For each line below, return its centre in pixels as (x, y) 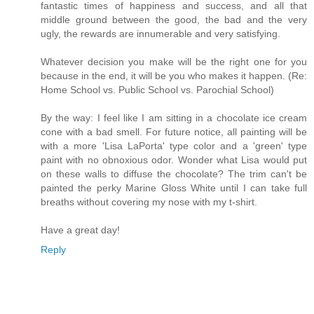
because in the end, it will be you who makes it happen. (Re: (174, 75)
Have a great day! (80, 230)
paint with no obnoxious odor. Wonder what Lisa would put (174, 159)
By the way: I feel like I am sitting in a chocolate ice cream (174, 117)
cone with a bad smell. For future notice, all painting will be (174, 131)
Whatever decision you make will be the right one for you (174, 61)
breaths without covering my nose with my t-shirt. (149, 202)
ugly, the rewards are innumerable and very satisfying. (161, 33)
